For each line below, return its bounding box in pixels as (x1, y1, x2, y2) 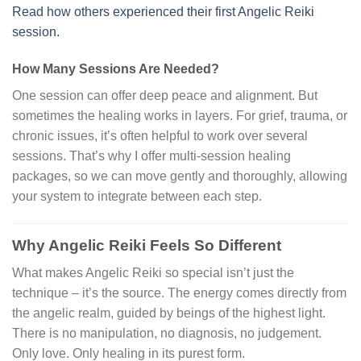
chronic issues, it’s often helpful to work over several (12, 129, 308, 143)
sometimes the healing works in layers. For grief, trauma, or (12, 109, 347, 122)
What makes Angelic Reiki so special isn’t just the (12, 266, 294, 280)
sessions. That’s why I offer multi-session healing (12, 149, 291, 163)
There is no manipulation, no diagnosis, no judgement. (12, 326, 322, 341)
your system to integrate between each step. (12, 189, 262, 203)
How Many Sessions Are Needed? (12, 62, 219, 76)
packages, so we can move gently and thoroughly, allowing (12, 169, 347, 183)
